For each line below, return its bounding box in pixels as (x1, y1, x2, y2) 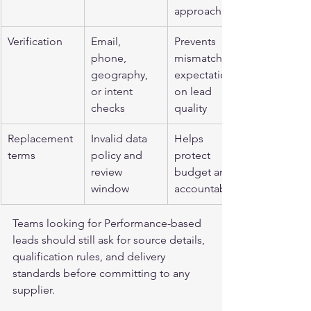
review (91, 165, 125, 178)
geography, (91, 68, 151, 81)
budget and (174, 165, 235, 178)
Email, (91, 35, 124, 48)
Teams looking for (12, 217, 104, 230)
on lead (174, 85, 215, 98)
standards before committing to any (12, 267, 192, 280)
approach (174, 4, 221, 17)
